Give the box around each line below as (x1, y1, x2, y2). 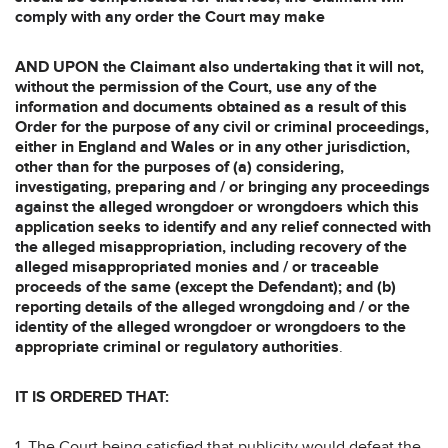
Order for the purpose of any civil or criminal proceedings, (15, 116, 429, 137)
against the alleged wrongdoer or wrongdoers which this (15, 196, 419, 217)
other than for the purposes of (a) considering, (15, 156, 344, 177)
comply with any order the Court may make (15, 6, 325, 27)
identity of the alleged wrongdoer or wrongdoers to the (15, 316, 406, 337)
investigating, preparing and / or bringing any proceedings (15, 176, 430, 197)
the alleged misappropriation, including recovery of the (15, 236, 407, 257)
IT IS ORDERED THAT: (15, 386, 169, 407)
